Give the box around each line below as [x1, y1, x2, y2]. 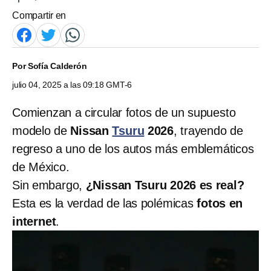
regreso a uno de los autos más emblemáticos [12, 142, 254, 155]
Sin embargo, [12, 178, 86, 192]
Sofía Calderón [27, 60, 87, 71]
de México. [12, 160, 70, 174]
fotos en [197, 196, 243, 210]
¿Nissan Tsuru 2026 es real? [85, 178, 244, 192]
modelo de [12, 123, 71, 137]
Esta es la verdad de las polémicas [12, 196, 197, 210]
